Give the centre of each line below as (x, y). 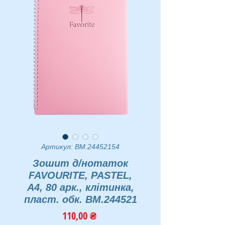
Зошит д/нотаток (80, 163)
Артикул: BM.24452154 (80, 147)
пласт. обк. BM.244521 (80, 200)
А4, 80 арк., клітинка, (80, 188)
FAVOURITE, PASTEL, (80, 176)
